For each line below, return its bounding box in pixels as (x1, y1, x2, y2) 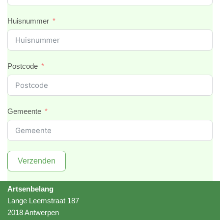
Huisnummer (7, 17, 49, 25)
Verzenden (18, 157, 55, 165)
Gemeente (7, 107, 41, 115)
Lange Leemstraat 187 (7, 196, 79, 205)
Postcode (7, 62, 38, 70)
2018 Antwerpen (7, 208, 59, 217)
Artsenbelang (7, 185, 54, 193)
